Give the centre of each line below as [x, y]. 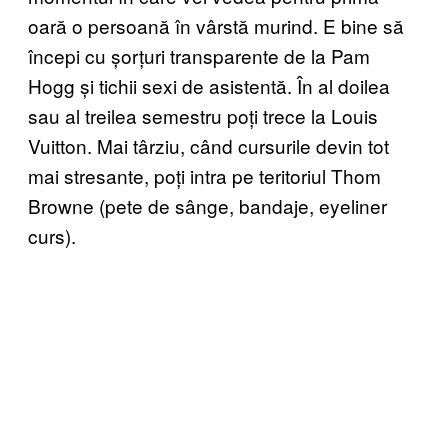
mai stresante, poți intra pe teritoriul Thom [204, 175]
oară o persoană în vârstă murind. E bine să [216, 25]
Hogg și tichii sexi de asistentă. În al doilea [209, 85]
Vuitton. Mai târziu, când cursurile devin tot [208, 145]
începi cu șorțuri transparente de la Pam [199, 55]
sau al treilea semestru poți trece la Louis [203, 115]
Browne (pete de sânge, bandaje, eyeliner [207, 205]
